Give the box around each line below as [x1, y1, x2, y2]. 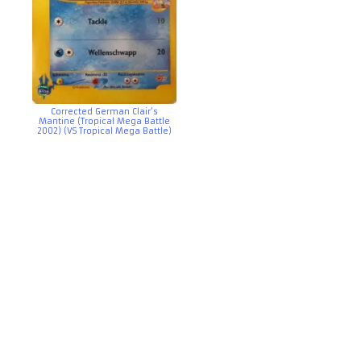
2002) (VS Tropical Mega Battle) [36, 126, 172, 137]
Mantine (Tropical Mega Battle [38, 116, 170, 127]
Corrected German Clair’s [50, 106, 158, 118]
